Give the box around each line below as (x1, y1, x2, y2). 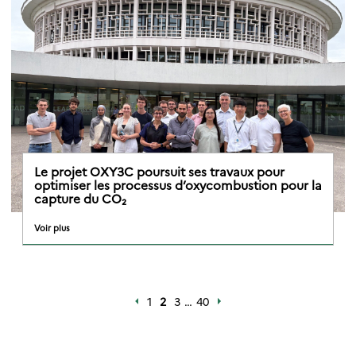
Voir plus (34, 221, 70, 234)
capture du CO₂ (34, 189, 126, 207)
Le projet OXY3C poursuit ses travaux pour (34, 162, 284, 180)
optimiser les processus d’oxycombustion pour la (34, 176, 322, 193)
